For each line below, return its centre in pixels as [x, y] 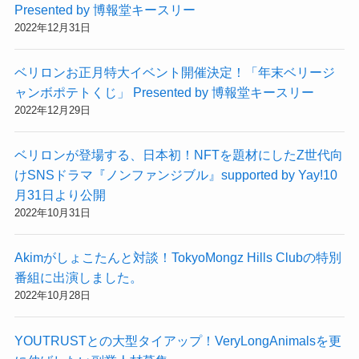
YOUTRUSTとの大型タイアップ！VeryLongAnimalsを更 [177, 340]
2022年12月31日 [52, 27]
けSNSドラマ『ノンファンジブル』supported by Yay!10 [175, 175]
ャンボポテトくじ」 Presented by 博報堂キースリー [164, 92]
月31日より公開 [60, 195]
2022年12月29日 [52, 110]
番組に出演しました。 [78, 278]
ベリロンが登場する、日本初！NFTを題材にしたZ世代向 [178, 155]
